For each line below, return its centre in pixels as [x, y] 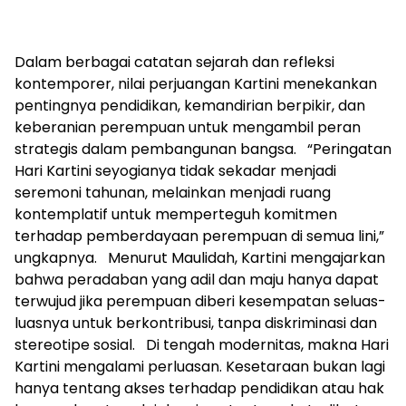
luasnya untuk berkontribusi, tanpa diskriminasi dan [196, 324]
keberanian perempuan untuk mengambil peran [188, 128]
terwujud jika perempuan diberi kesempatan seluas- [200, 302]
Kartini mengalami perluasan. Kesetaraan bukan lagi [200, 367]
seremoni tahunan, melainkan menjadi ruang [173, 193]
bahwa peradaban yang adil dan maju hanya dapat [197, 280]
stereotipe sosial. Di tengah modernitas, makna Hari [202, 345]
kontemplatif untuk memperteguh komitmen [176, 215]
